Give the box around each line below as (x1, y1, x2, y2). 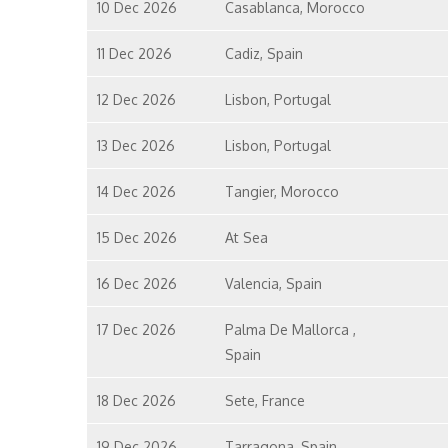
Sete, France (224, 392, 305, 409)
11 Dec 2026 (97, 45, 172, 62)
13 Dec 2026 (97, 137, 175, 154)
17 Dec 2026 (97, 321, 176, 338)
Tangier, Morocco (224, 183, 339, 200)
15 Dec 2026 (97, 229, 177, 246)
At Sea (224, 229, 268, 246)
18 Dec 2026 (97, 392, 176, 409)
